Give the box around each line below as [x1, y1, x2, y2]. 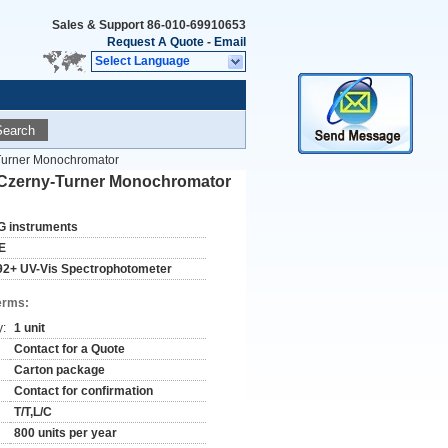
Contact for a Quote [14, 342, 125, 356]
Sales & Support [52, 18, 147, 32]
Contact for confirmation [14, 384, 153, 398]
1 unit [14, 321, 45, 335]
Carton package [14, 363, 105, 377]
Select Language [95, 54, 190, 68]
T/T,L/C [14, 405, 52, 419]
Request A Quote [107, 35, 204, 49]
